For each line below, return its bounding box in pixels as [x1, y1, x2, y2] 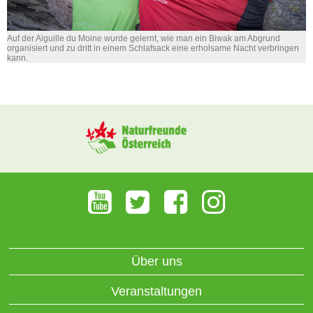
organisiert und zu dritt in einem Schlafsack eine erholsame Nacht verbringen [7, 43, 299, 53]
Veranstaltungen [111, 284, 202, 298]
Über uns [131, 254, 182, 269]
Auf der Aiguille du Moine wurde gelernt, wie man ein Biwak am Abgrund [7, 33, 280, 43]
